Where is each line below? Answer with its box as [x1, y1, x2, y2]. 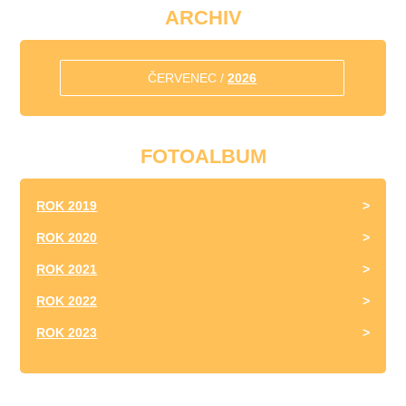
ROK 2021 [36, 262, 98, 276]
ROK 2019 [36, 198, 98, 213]
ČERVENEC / [148, 71, 228, 85]
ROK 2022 [36, 294, 98, 308]
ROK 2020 [36, 230, 98, 245]
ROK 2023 [36, 325, 98, 340]
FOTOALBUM [140, 145, 266, 168]
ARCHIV [164, 6, 242, 29]
